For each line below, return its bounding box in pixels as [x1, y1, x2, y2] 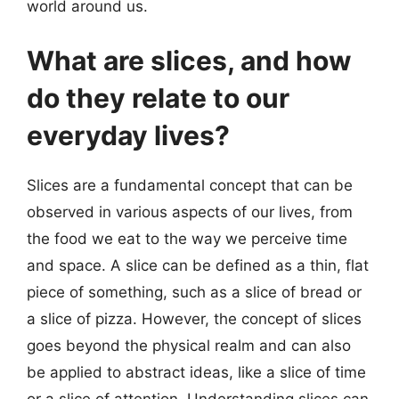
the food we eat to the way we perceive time [27, 230, 347, 248]
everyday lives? [27, 119, 230, 151]
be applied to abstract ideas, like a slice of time [27, 363, 366, 381]
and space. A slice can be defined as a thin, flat [27, 256, 369, 274]
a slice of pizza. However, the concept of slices [27, 310, 362, 328]
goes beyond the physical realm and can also [27, 337, 351, 354]
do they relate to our [27, 82, 289, 114]
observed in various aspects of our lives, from [27, 203, 353, 221]
